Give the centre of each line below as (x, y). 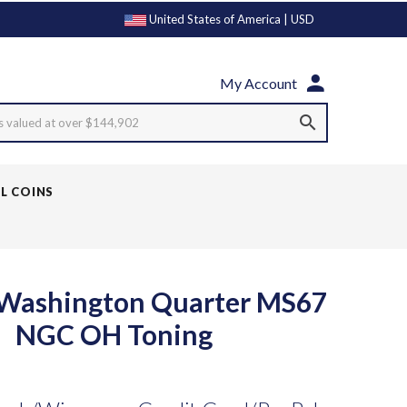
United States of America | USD (230, 19)
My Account (258, 83)
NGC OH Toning (114, 334)
